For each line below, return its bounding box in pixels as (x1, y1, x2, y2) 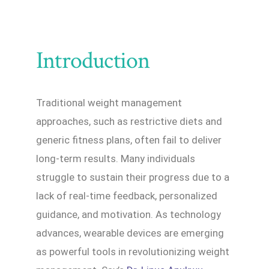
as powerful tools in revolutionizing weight (36, 245, 229, 258)
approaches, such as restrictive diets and (36, 115, 222, 127)
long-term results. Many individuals (36, 152, 195, 165)
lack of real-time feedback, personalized (36, 189, 217, 202)
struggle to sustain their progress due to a (36, 171, 229, 183)
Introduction (36, 44, 150, 76)
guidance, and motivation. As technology (36, 208, 221, 220)
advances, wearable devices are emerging (36, 226, 224, 239)
